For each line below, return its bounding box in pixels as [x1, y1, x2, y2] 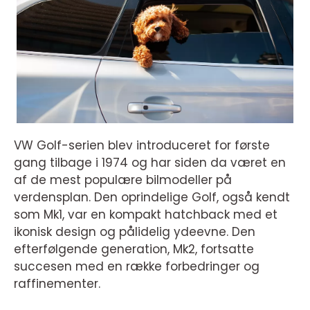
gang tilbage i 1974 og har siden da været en [14, 154, 286, 171]
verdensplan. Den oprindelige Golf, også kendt [14, 189, 290, 206]
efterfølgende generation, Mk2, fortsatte [14, 241, 254, 257]
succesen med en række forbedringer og [14, 258, 259, 275]
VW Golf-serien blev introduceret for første [14, 137, 270, 154]
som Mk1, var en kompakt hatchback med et [14, 206, 277, 223]
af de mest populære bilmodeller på [14, 172, 232, 188]
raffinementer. [14, 275, 100, 292]
